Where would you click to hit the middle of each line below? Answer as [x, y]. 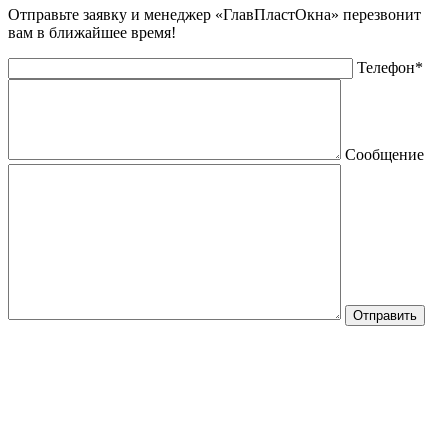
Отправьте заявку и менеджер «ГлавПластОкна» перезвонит [214, 15]
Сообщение [384, 155]
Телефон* [390, 68]
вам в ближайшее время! [92, 33]
